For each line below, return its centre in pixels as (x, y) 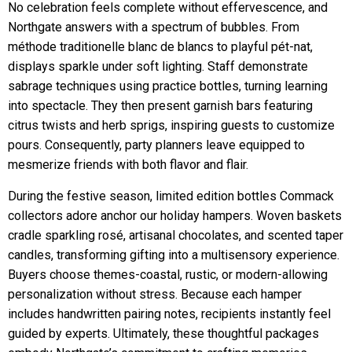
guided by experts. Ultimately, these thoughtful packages (163, 334)
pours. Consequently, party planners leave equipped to (156, 145)
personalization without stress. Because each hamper (155, 294)
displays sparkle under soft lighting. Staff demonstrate (158, 66)
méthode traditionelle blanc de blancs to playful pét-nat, (160, 47)
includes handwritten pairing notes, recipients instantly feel (169, 314)
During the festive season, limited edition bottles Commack (171, 196)
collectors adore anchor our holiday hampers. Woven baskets (175, 216)
